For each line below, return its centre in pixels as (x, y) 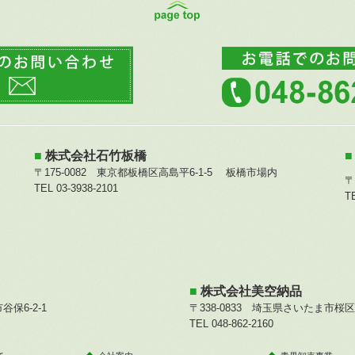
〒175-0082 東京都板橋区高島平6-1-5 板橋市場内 (155, 172)
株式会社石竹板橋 (95, 155)
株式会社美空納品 (251, 291)
